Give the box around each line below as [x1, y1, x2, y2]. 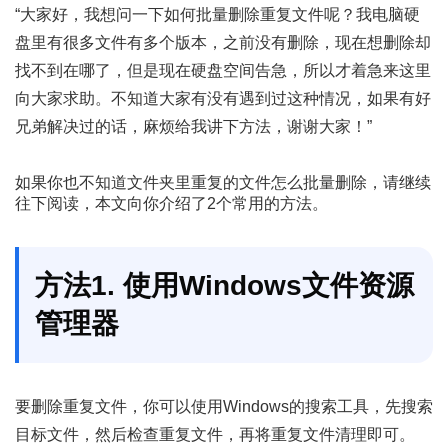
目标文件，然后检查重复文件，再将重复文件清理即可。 [15, 426, 415, 443]
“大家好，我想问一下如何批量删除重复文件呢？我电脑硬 [15, 6, 420, 23]
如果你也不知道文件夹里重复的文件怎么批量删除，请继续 [15, 174, 431, 191]
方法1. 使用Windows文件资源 [35, 270, 414, 301]
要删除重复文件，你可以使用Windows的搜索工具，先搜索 [15, 398, 433, 415]
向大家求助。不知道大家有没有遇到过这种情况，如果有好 [15, 90, 431, 107]
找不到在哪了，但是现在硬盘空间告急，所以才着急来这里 [15, 62, 431, 79]
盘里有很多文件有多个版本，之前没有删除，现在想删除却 [15, 34, 431, 51]
